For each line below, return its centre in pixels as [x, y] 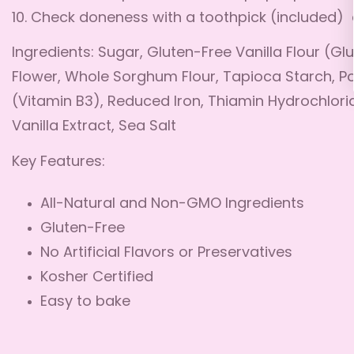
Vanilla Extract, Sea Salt [94, 127]
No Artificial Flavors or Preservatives [166, 253]
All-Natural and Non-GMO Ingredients [172, 204]
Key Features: [58, 162]
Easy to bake [85, 302]
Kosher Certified [97, 278]
